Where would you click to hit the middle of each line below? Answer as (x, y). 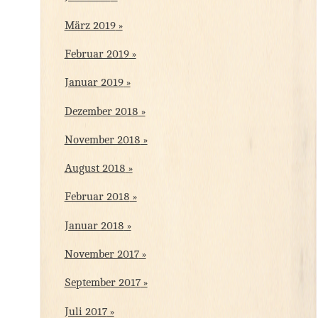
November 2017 (102, 254)
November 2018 (102, 140)
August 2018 (95, 169)
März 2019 (90, 26)
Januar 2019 (94, 83)
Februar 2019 (97, 54)
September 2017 (102, 283)
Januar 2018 (94, 226)
